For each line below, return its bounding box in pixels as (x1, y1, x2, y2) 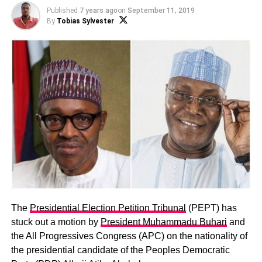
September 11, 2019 (127, 6, 195, 15)
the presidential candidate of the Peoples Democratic (11, 244, 230, 255)
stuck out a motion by (11, 216, 101, 227)
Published (46, 6, 78, 15)
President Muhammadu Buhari (100, 216, 227, 227)
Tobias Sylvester (56, 17, 114, 25)
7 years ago (79, 6, 118, 15)
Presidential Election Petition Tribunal (29, 202, 186, 213)
